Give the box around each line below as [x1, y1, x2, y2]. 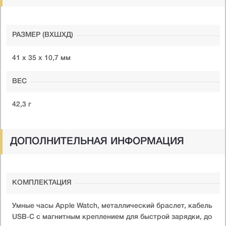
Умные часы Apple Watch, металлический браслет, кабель [12, 202, 212, 209]
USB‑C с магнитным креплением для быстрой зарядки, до [12, 213, 212, 220]
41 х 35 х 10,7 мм [12, 54, 71, 62]
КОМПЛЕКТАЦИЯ [12, 179, 72, 186]
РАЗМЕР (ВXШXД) [12, 31, 73, 38]
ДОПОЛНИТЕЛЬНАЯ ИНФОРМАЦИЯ [10, 137, 184, 146]
